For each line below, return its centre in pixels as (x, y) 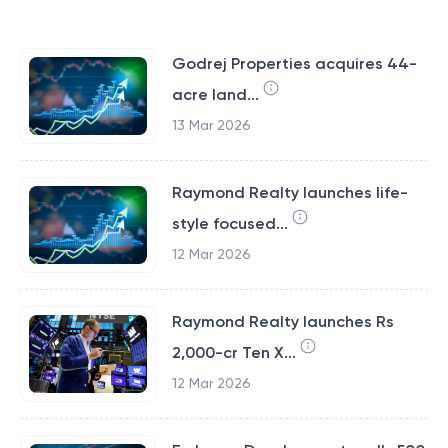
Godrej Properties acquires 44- (294, 63)
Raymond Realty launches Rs (282, 321)
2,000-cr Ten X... (233, 352)
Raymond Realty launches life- (289, 192)
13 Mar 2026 (211, 125)
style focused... (229, 223)
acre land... (215, 94)
